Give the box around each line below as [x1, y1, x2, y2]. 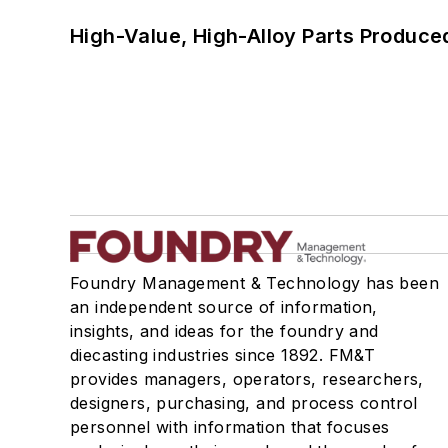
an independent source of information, [70, 297, 378, 318]
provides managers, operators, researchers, [70, 369, 424, 390]
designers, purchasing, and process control [70, 393, 418, 414]
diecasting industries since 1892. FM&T [70, 345, 376, 366]
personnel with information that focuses [70, 417, 390, 438]
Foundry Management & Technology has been [70, 273, 439, 294]
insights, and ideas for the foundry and [70, 321, 379, 342]
